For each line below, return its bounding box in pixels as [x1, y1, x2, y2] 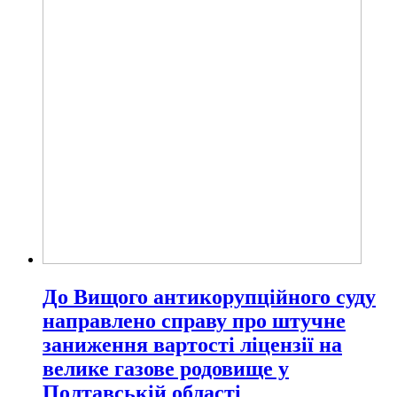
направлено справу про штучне [43, 309, 346, 333]
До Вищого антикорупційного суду [43, 285, 376, 309]
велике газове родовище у [43, 357, 289, 381]
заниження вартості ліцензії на [43, 333, 342, 357]
